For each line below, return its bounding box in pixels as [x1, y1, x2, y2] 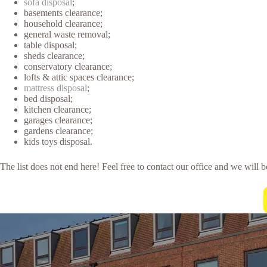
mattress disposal [24, 82, 87, 93]
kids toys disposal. [24, 136, 92, 147]
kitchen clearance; [24, 104, 91, 114]
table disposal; [24, 39, 77, 50]
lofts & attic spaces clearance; [24, 72, 134, 82]
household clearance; [24, 18, 103, 29]
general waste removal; [24, 29, 110, 39]
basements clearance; [24, 7, 103, 18]
